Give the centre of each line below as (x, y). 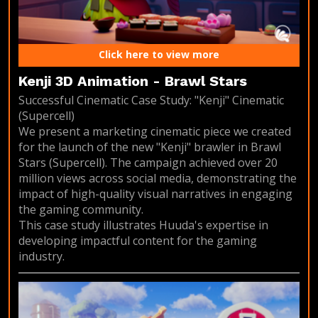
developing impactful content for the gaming (138, 241)
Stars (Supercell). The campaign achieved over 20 (148, 163)
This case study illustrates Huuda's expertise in (143, 225)
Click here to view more (159, 55)
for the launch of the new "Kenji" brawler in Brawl (150, 147)
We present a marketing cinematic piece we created (155, 132)
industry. (42, 257)
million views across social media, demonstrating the (158, 179)
